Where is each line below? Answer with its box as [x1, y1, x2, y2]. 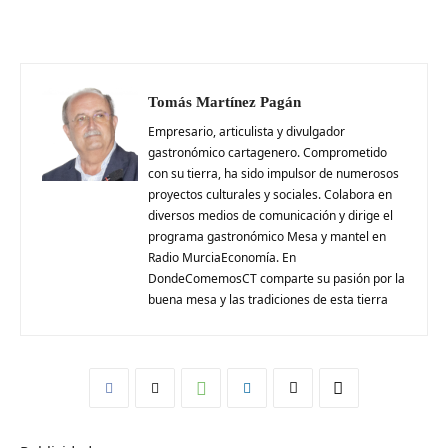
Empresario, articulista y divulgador [148, 123, 345, 141]
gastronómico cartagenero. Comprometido [148, 144, 387, 162]
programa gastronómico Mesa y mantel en [148, 228, 386, 246]
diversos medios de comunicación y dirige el [148, 207, 393, 225]
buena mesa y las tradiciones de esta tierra [148, 291, 388, 309]
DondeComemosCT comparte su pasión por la [148, 270, 405, 288]
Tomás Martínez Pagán [148, 94, 301, 111]
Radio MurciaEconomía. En [148, 249, 296, 267]
